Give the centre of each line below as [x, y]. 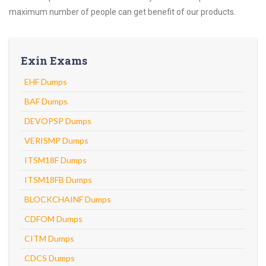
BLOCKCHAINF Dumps [68, 199]
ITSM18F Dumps [56, 160]
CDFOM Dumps [53, 219]
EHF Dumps [46, 82]
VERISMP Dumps [56, 140]
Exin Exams [54, 61]
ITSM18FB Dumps [58, 180]
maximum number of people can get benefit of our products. [122, 12]
